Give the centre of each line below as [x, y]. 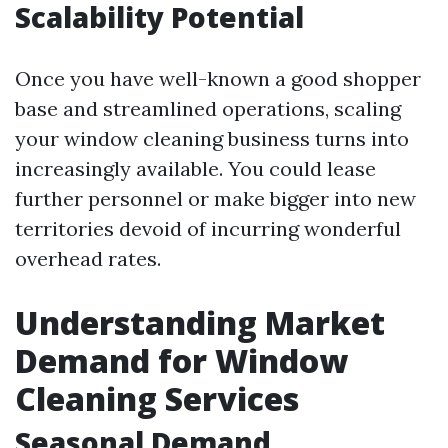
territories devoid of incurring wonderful [208, 228]
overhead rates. [88, 258]
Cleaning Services [157, 398]
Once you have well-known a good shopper [218, 78]
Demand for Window [181, 360]
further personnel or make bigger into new [215, 198]
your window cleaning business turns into [212, 138]
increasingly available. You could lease [195, 168]
